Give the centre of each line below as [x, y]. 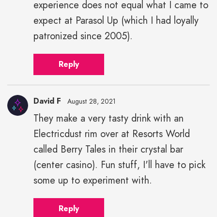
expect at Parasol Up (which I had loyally [116, 21]
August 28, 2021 [92, 101]
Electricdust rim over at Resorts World [112, 134]
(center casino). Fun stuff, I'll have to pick [119, 165]
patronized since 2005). [83, 36]
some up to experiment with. [93, 181]
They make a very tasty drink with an [108, 119]
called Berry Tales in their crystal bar [108, 150]
